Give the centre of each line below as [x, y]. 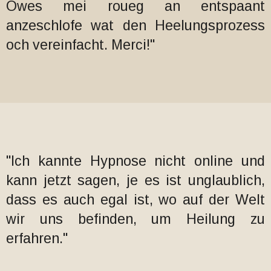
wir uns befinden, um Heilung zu [135, 219]
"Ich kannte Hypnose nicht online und [135, 161]
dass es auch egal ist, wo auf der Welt [135, 200]
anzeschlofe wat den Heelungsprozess [135, 25]
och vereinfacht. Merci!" [80, 45]
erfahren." [37, 238]
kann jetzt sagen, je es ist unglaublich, [135, 180]
